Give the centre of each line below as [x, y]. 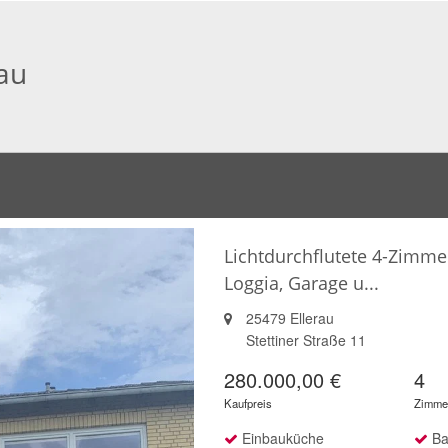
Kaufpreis [248, 403]
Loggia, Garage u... [301, 283]
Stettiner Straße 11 [306, 340]
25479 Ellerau [288, 318]
